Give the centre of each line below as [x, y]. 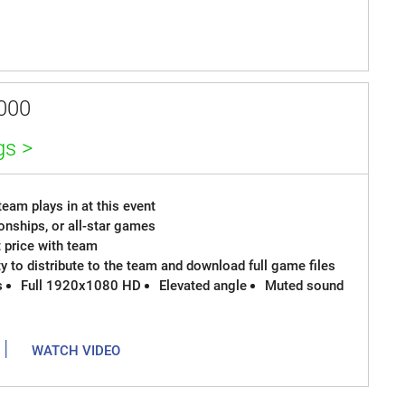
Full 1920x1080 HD [81, 286]
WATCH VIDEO [76, 351]
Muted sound [305, 286]
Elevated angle [203, 286]
